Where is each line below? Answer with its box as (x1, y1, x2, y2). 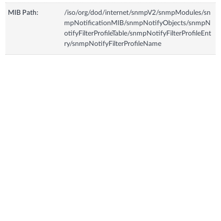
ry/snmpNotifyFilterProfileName (64, 40, 162, 47)
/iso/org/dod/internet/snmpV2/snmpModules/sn (64, 9, 211, 16)
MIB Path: (8, 9, 39, 16)
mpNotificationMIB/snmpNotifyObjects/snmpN (64, 19, 211, 27)
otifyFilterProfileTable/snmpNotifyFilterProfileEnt (64, 30, 212, 37)
